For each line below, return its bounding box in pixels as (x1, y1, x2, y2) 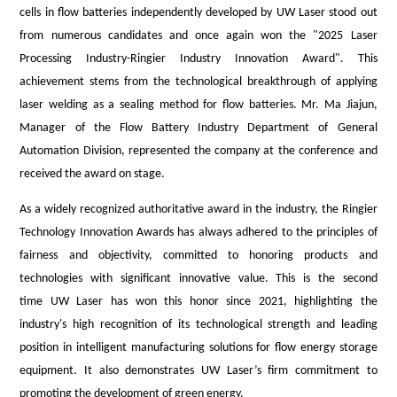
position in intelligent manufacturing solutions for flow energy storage (19, 340, 378, 354)
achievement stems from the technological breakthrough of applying (19, 74, 378, 89)
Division (82, 144, 121, 158)
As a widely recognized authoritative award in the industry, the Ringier (19, 202, 378, 216)
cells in (19, 5, 58, 19)
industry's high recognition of (19, 317, 178, 331)
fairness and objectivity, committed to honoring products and (19, 248, 378, 262)
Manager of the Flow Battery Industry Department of (19, 121, 329, 135)
